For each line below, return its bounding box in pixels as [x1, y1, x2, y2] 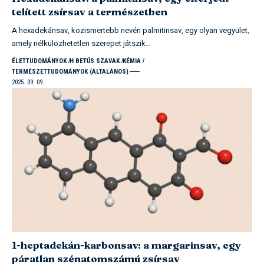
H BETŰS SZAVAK [69, 57, 120, 65]
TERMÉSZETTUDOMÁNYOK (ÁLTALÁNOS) [12, 67, 128, 75]
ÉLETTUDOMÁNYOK [12, 57, 67, 65]
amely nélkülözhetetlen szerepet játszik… [12, 37, 151, 49]
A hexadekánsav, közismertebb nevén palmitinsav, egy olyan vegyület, [12, 24, 249, 36]
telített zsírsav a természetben [12, 5, 167, 18]
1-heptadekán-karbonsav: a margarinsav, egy [12, 238, 241, 251]
